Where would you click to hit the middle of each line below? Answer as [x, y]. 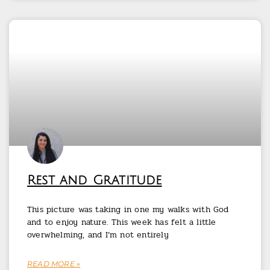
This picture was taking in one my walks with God [128, 210]
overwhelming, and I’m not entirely [98, 235]
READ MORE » [54, 264]
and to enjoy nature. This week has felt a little [122, 222]
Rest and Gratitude [95, 181]
